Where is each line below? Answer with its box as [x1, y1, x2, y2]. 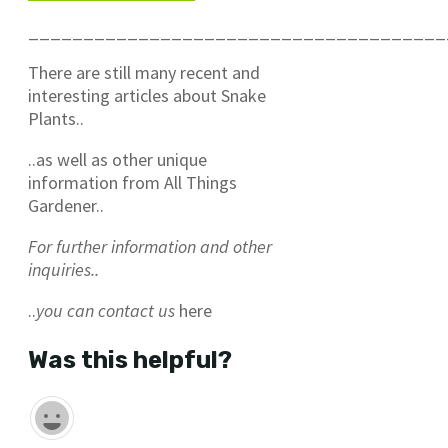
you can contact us [36, 298, 175, 322]
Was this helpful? [28, 345, 232, 374]
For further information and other [28, 234, 272, 258]
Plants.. [28, 106, 84, 130]
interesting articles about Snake [28, 83, 266, 107]
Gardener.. [28, 193, 104, 217]
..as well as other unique [28, 147, 207, 171]
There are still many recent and [28, 60, 260, 84]
